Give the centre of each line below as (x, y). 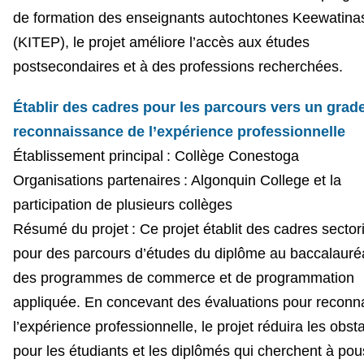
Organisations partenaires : (100, 180)
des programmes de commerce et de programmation (183, 277)
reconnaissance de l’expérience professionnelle (179, 131)
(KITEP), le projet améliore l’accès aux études (161, 42)
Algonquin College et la (264, 180)
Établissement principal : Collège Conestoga (156, 156)
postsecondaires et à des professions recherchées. (178, 66)
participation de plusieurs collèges (122, 204)
